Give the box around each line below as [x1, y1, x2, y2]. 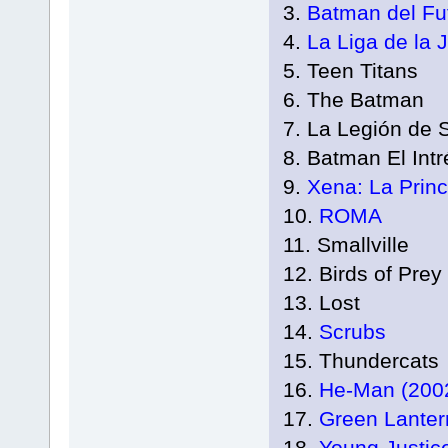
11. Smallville [282, 233, 409, 257]
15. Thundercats [282, 349, 439, 373]
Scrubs [312, 320, 386, 344]
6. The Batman [282, 88, 424, 112]
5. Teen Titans [282, 59, 418, 83]
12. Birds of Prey [282, 262, 442, 286]
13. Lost [282, 291, 360, 315]
